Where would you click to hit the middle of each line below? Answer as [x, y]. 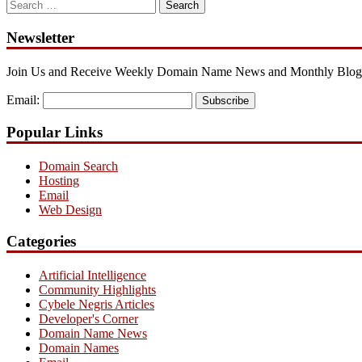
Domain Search [78, 166]
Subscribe [225, 100]
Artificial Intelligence [93, 275]
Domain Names [79, 347]
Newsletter [40, 37]
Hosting [59, 181]
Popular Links [55, 133]
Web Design [70, 210]
